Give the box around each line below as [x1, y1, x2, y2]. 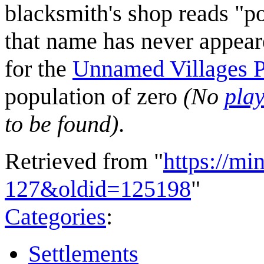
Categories [5, 203, 106, 230]
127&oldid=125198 [5, 175, 191, 202]
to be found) [5, 110, 118, 137]
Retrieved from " [5, 147, 163, 174]
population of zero [5, 82, 183, 110]
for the [5, 55, 72, 82]
